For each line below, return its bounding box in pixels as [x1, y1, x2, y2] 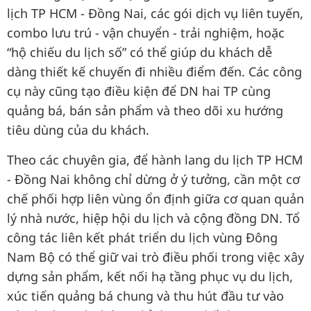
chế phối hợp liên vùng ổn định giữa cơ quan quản [7, 190, 304, 207]
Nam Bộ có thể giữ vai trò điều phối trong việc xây [7, 249, 304, 265]
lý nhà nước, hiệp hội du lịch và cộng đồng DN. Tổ [7, 210, 300, 226]
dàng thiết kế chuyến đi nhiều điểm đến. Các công [7, 63, 302, 80]
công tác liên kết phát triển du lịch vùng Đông [7, 229, 278, 246]
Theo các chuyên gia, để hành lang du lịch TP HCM [7, 151, 303, 168]
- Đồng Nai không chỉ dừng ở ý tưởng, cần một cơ [7, 171, 300, 187]
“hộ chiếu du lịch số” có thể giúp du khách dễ [7, 44, 272, 60]
